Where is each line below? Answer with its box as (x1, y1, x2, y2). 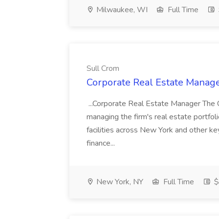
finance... (87, 138, 117, 149)
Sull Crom (87, 63, 119, 74)
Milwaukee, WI (94, 4, 148, 15)
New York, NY (94, 176, 143, 187)
